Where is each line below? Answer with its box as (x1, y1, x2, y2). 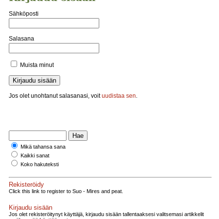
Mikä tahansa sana (21, 143, 66, 150)
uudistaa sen (102, 92, 136, 99)
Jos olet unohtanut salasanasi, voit (9, 92, 102, 99)
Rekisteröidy (9, 181, 44, 189)
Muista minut (20, 61, 54, 68)
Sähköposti (9, 10, 39, 17)
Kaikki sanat (21, 152, 49, 158)
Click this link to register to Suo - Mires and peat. (9, 188, 123, 195)
